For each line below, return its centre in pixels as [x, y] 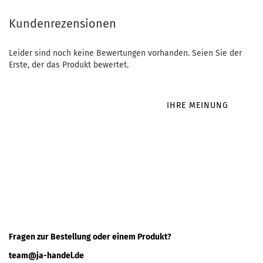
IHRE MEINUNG [197, 105]
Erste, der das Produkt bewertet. [69, 65]
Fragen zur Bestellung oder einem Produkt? [90, 237]
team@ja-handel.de [46, 256]
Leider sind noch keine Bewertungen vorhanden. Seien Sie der [125, 53]
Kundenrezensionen [63, 23]
